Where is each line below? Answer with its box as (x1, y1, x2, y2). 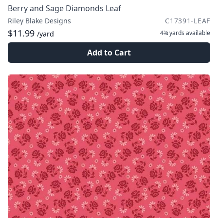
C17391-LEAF (165, 16, 210, 25)
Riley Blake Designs (8, 16, 71, 25)
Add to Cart (87, 47, 131, 58)
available (184, 29, 210, 37)
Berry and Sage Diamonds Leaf (8, 3, 121, 14)
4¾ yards (160, 29, 184, 37)
